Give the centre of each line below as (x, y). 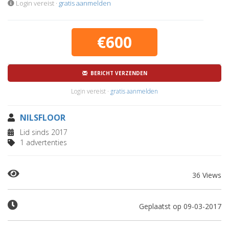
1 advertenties (42, 142)
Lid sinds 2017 (43, 132)
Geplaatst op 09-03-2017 (180, 206)
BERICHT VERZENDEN (117, 73)
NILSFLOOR (43, 118)
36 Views (207, 175)
